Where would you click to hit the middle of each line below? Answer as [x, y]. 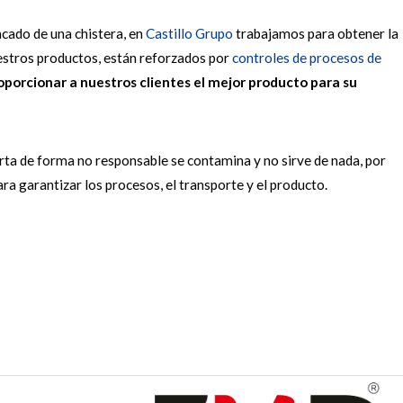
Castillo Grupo [190, 33]
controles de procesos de [306, 57]
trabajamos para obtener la [317, 33]
